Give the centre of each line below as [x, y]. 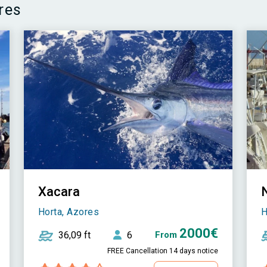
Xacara [59, 192]
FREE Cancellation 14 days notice [162, 251]
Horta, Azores [69, 212]
